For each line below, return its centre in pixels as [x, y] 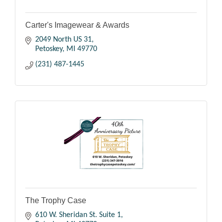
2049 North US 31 [63, 40]
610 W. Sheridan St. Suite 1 [78, 215]
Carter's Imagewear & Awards [77, 25]
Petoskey [49, 49]
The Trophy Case [56, 201]
